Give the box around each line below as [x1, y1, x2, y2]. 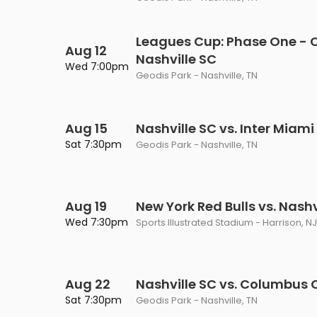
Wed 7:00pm [65, 59, 129, 74]
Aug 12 [65, 42, 107, 59]
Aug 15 [65, 120, 108, 137]
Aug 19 [65, 197, 107, 215]
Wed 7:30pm [65, 215, 128, 229]
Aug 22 [65, 275, 110, 293]
